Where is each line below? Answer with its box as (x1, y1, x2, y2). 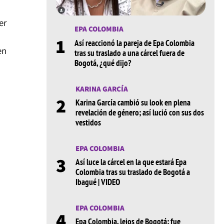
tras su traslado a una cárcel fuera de (74, 47, 184, 58)
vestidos (75, 116, 101, 128)
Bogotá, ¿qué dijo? (74, 57, 131, 68)
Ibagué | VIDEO (75, 176, 120, 188)
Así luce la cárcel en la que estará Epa (75, 156, 186, 168)
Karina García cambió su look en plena (75, 96, 190, 108)
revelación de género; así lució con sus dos (75, 106, 204, 118)
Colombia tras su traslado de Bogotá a (75, 166, 190, 178)
